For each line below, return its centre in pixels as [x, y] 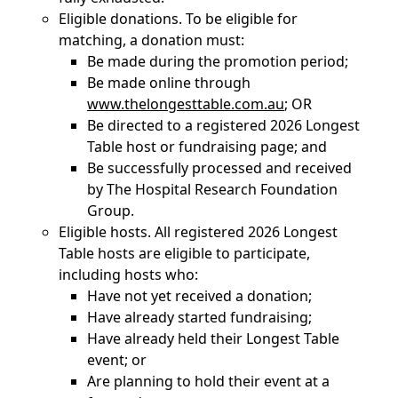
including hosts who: [128, 275]
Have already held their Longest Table [213, 338]
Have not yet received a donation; [199, 296]
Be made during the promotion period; [218, 61]
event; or [117, 360]
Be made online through [169, 83]
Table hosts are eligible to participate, [184, 253]
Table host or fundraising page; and [207, 147]
